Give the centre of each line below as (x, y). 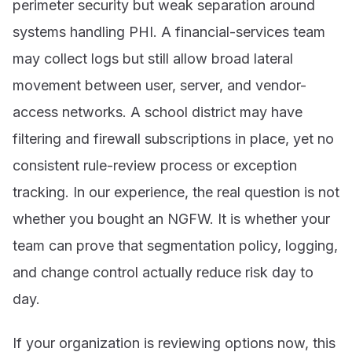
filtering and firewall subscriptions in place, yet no (173, 139)
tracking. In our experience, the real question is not (176, 192)
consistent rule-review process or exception (155, 166)
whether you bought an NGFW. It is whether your (171, 219)
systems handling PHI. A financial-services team (169, 32)
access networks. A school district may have (158, 112)
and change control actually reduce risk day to (163, 273)
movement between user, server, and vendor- (159, 86)
